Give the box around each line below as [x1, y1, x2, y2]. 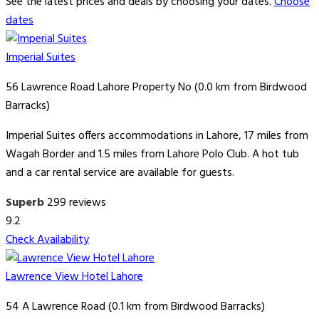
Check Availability [6, 231, 89, 250]
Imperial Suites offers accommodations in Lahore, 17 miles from [6, 127, 308, 146]
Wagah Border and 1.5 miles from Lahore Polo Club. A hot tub [6, 145, 299, 164]
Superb [6, 194, 44, 213]
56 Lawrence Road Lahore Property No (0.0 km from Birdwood [6, 78, 307, 98]
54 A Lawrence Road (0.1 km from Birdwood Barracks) [6, 298, 265, 317]
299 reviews [47, 194, 106, 213]
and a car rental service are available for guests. [6, 164, 234, 183]
